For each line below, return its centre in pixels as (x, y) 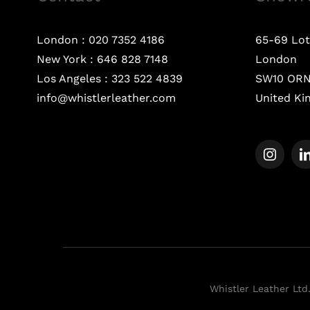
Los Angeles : (74, 78)
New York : (66, 59)
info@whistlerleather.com (106, 98)
